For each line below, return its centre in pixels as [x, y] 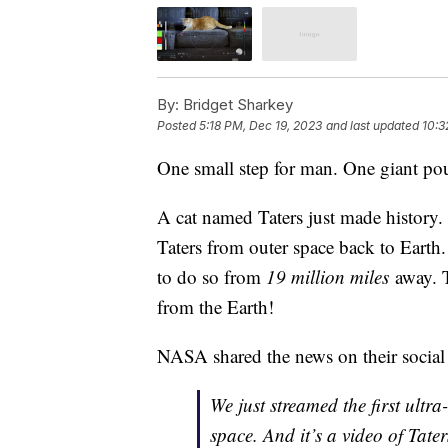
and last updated [372, 125]
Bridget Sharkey [236, 104]
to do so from [211, 276]
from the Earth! [215, 306]
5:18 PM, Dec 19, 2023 [260, 125]
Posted [178, 125]
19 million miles [330, 276]
